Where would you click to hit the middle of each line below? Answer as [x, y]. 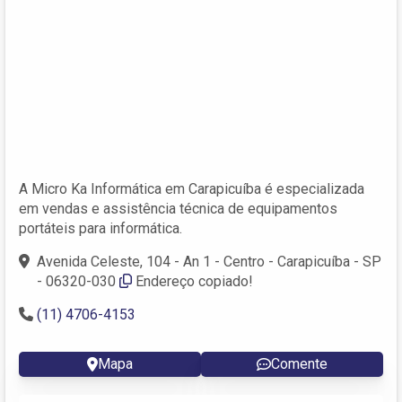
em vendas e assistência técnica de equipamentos [178, 208]
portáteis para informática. [100, 228]
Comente [299, 363]
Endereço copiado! [194, 281]
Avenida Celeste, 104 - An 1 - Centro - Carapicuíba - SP [209, 261]
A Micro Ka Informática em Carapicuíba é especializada [192, 188]
